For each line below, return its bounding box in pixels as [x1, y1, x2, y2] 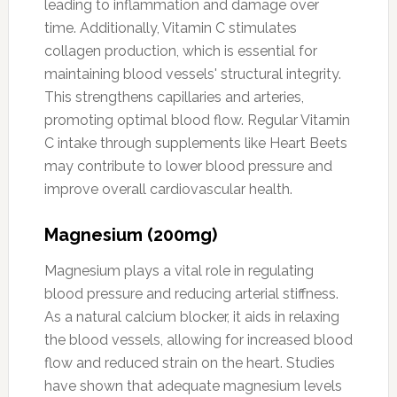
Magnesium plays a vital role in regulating [43, 261, 314, 279]
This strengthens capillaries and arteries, [43, 88, 304, 105]
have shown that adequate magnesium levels [43, 377, 342, 394]
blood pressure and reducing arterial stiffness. [43, 284, 339, 302]
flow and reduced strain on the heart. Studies [43, 354, 335, 371]
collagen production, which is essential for [43, 42, 317, 59]
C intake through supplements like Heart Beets [43, 134, 347, 152]
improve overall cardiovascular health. [43, 180, 292, 198]
